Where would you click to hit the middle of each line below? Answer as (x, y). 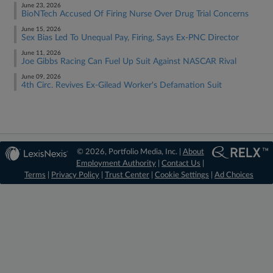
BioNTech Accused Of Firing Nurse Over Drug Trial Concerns (135, 14)
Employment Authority (116, 164)
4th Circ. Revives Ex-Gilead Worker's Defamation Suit (122, 85)
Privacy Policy (75, 175)
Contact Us (181, 164)
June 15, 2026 (41, 29)
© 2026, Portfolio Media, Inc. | (129, 152)
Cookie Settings (182, 175)
